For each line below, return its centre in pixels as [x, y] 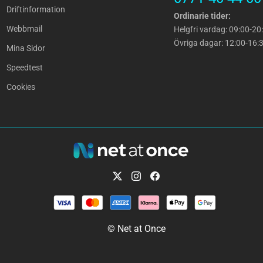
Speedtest [24, 68]
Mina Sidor [26, 48]
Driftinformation [36, 10]
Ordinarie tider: [202, 16]
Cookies [21, 87]
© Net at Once [136, 228]
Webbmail [24, 29]
